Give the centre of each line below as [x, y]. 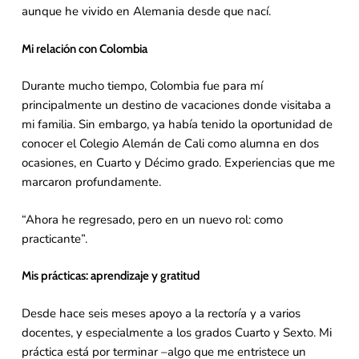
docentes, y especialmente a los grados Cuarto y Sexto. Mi [176, 332]
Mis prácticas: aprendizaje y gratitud [110, 276]
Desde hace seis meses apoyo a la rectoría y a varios [161, 313]
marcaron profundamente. [91, 182]
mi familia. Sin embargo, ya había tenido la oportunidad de [177, 125]
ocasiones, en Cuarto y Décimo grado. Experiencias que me [178, 163]
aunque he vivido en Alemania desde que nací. [146, 12]
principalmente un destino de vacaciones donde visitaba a [176, 105]
